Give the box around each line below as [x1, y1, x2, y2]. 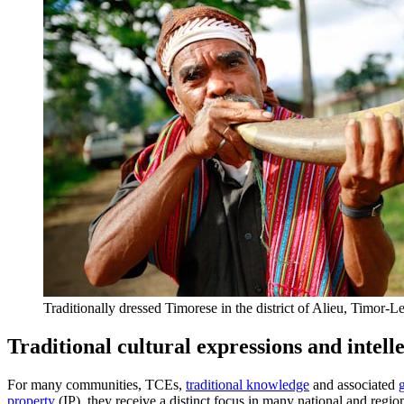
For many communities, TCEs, [7, 376, 186, 392]
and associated [309, 376, 399, 392]
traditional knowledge [186, 376, 309, 392]
